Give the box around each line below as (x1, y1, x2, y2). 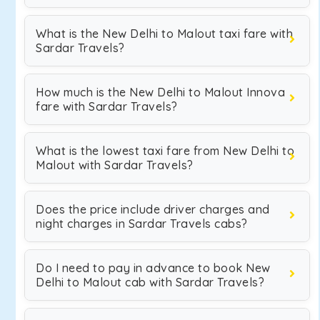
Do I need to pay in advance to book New (36, 261, 271, 275)
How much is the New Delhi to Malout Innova (36, 85, 285, 99)
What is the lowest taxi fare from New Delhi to (36, 144, 294, 158)
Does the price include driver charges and (36, 202, 270, 216)
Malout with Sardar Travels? (36, 158, 194, 172)
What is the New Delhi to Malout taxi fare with (36, 26, 293, 41)
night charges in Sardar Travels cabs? (36, 216, 248, 231)
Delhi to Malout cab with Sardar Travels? (36, 275, 264, 289)
